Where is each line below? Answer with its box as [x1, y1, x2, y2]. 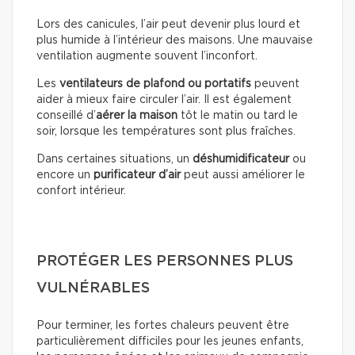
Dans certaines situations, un [36, 153, 193, 165]
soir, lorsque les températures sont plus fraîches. [36, 125, 296, 137]
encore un [36, 169, 94, 181]
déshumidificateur [193, 153, 289, 165]
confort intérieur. [36, 185, 126, 197]
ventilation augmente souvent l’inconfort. [36, 50, 258, 62]
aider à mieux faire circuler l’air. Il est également [36, 94, 292, 105]
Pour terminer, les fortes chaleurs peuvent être [36, 319, 289, 331]
